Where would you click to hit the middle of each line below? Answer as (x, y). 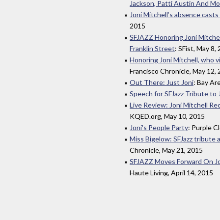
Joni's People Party (159, 128)
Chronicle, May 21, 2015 (166, 150)
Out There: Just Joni (162, 82)
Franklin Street (152, 49)
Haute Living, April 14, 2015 (171, 173)
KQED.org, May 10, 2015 (167, 116)
